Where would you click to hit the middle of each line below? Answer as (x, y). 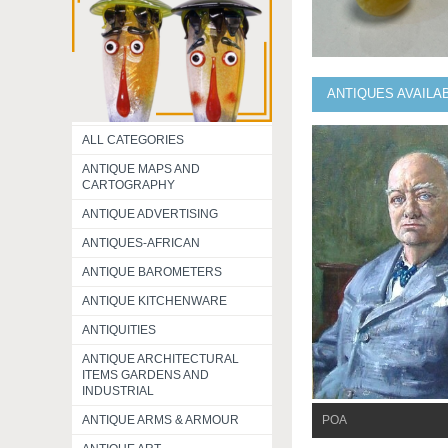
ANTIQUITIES (119, 330)
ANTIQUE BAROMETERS (152, 272)
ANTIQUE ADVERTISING (150, 214)
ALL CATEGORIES (133, 140)
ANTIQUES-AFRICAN (141, 243)
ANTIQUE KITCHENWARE (154, 301)
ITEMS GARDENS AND (145, 375)
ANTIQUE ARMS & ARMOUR (160, 420)
